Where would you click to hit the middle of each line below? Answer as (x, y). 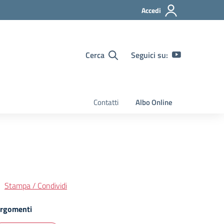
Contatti (106, 102)
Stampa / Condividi (36, 185)
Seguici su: (149, 55)
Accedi (151, 10)
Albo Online (154, 102)
